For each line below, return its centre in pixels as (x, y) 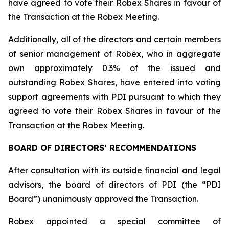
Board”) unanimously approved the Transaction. (103, 199)
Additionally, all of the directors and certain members (114, 39)
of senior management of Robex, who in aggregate (114, 54)
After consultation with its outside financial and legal (114, 170)
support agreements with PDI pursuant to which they (114, 97)
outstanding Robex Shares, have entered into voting (114, 82)
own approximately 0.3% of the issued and (114, 68)
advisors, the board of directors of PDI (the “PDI (114, 185)
